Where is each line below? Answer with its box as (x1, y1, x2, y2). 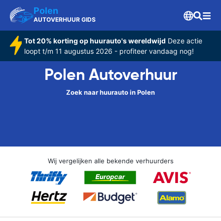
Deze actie (165, 37, 202, 45)
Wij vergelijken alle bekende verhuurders (47, 157, 174, 165)
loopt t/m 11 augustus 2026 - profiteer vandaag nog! (24, 47, 194, 55)
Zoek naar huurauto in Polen (66, 88, 155, 96)
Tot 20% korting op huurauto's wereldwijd (24, 37, 166, 45)
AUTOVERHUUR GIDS (34, 16, 96, 23)
